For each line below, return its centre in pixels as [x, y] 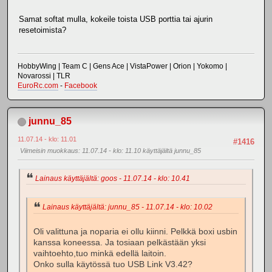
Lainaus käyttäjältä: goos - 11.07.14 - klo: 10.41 [113, 178]
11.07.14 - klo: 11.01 [47, 139]
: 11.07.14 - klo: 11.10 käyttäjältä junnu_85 [140, 151]
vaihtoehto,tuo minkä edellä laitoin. [100, 254]
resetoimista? [42, 30]
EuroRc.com [38, 86]
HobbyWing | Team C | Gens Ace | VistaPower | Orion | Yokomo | [122, 66]
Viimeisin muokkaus [49, 151]
